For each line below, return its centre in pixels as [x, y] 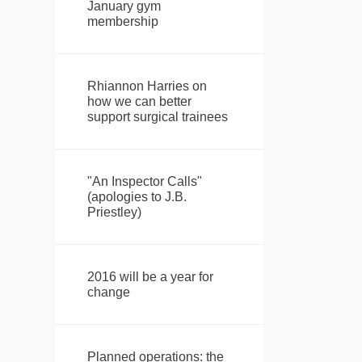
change [108, 293]
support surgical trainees [157, 117]
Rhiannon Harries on [147, 86]
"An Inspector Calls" [144, 182]
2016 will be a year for [150, 277]
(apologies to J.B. [137, 197]
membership [122, 22]
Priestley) [114, 213]
